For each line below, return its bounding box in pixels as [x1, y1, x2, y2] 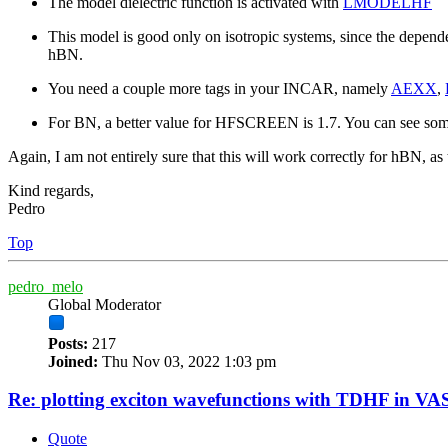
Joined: [48, 352, 98, 370]
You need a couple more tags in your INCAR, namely [48, 79, 391, 97]
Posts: [48, 334, 88, 352]
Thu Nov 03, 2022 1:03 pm [98, 352, 276, 370]
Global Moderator [48, 295, 161, 313]
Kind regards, [8, 181, 94, 199]
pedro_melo [8, 277, 83, 295]
